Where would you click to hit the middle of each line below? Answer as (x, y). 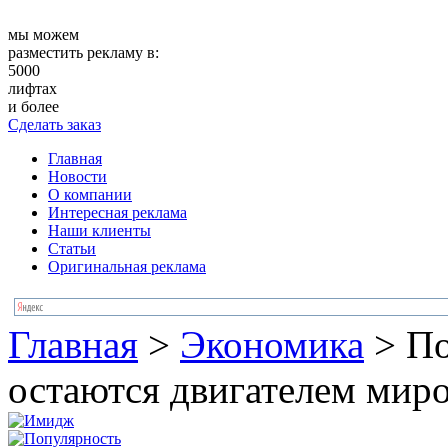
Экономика (272, 344)
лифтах (32, 88)
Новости (77, 176)
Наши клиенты (99, 230)
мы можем (43, 34)
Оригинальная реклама (127, 266)
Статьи (72, 248)
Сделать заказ (54, 124)
